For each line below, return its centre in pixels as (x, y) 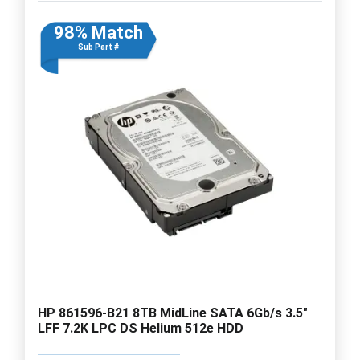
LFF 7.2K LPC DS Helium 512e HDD (141, 328)
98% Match (98, 32)
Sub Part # (98, 47)
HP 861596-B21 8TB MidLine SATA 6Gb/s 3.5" (173, 313)
